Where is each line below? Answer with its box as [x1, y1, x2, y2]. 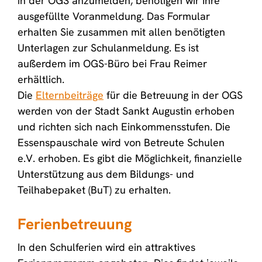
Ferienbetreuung [18, 214, 132, 234]
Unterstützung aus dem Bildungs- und [18, 167, 194, 181]
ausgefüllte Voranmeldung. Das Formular [18, 9, 210, 23]
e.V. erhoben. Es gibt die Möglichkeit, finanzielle [18, 151, 242, 165]
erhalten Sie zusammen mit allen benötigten [18, 25, 225, 39]
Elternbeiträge [36, 88, 104, 102]
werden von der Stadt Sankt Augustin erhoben [18, 104, 235, 118]
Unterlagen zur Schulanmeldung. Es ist [18, 41, 199, 54]
